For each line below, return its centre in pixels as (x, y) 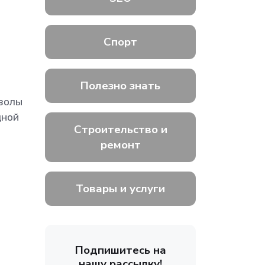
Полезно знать (120, 86)
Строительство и (120, 130)
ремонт (120, 145)
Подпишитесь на (120, 250)
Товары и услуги (120, 189)
